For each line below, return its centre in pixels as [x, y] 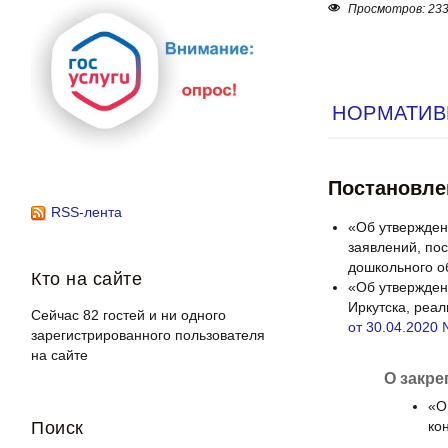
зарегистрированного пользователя [148, 335]
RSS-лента [87, 212]
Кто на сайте [87, 278]
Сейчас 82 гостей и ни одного [129, 315]
